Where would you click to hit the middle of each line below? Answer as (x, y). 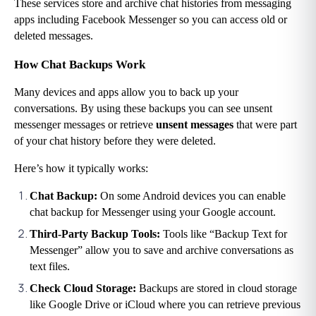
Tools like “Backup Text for (225, 234)
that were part (265, 125)
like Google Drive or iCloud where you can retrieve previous (165, 305)
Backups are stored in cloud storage (218, 288)
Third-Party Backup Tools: (96, 234)
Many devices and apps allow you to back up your (126, 92)
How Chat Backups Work (80, 65)
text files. (50, 267)
